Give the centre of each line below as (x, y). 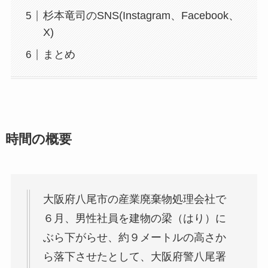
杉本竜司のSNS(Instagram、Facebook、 (141, 16)
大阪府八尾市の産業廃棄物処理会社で (134, 200)
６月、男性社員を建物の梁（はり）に (134, 219)
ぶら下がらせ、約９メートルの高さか (134, 238)
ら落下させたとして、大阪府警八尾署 (134, 257)
